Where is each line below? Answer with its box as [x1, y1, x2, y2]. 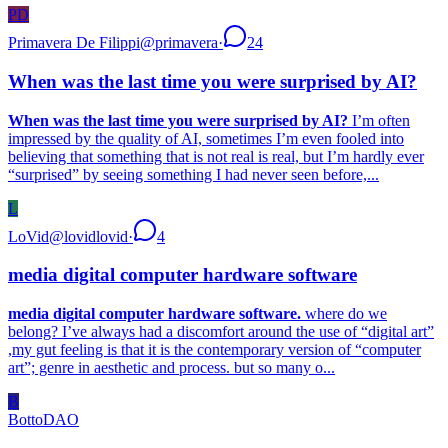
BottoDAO [8, 411, 79, 429]
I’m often [348, 111, 410, 129]
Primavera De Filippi [8, 34, 140, 52]
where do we [301, 305, 387, 323]
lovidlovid [64, 227, 128, 245]
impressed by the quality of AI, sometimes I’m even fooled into [8, 129, 404, 147]
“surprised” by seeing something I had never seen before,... [8, 165, 379, 183]
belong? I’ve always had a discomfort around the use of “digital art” [8, 323, 434, 341]
